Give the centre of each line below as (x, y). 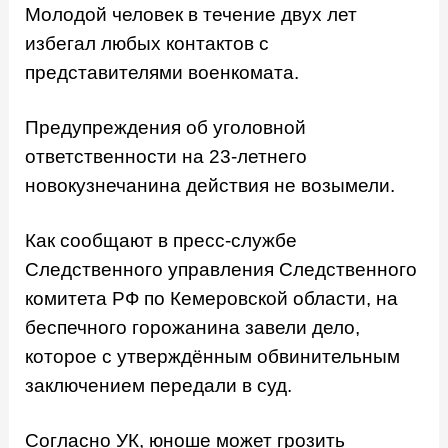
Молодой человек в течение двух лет (191, 14)
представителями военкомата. (162, 72)
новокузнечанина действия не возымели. (210, 185)
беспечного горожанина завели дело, (193, 328)
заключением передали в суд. (159, 386)
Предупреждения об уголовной (166, 127)
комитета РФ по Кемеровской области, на (212, 299)
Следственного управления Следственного (221, 270)
